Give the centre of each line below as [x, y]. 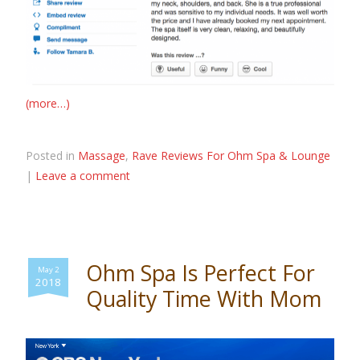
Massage [102, 156]
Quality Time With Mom [204, 299]
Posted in [52, 156]
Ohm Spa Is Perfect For [201, 273]
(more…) [48, 104]
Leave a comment [83, 176]
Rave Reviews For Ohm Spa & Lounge [231, 156]
